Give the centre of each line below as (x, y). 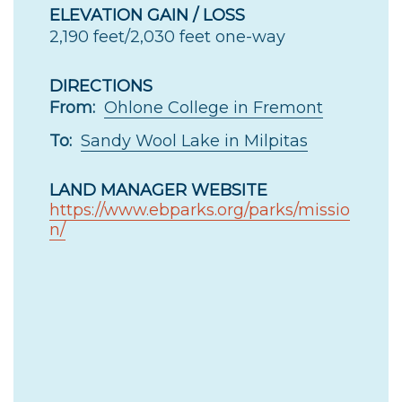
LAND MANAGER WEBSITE (158, 191)
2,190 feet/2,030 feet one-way (167, 37)
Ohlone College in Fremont (214, 108)
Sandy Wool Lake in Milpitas (194, 141)
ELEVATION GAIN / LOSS (147, 16)
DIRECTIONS (101, 87)
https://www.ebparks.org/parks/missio (200, 210)
